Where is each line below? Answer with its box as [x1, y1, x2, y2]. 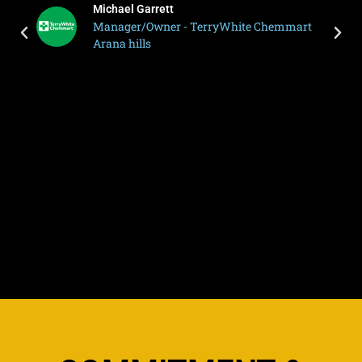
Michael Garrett [89, 2, 170, 16]
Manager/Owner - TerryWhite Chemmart [89, 19, 309, 35]
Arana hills [89, 36, 148, 52]
